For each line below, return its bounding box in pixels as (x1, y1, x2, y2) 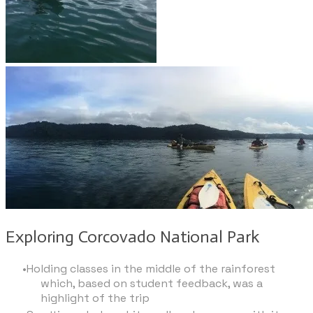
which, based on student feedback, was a (41, 276, 263, 291)
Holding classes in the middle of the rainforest (27, 261, 275, 277)
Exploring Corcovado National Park (6, 226, 259, 247)
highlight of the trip (41, 291, 150, 306)
